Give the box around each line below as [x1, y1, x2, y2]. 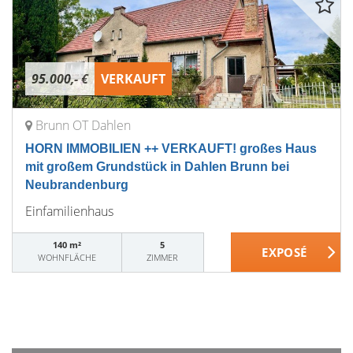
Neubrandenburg [25, 178, 128, 191]
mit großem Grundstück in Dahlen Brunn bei [25, 160, 289, 173]
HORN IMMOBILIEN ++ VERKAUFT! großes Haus [25, 142, 317, 155]
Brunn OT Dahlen [35, 117, 131, 134]
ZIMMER [147, 251, 179, 263]
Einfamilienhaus [25, 203, 113, 220]
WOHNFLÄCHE [37, 251, 96, 263]
